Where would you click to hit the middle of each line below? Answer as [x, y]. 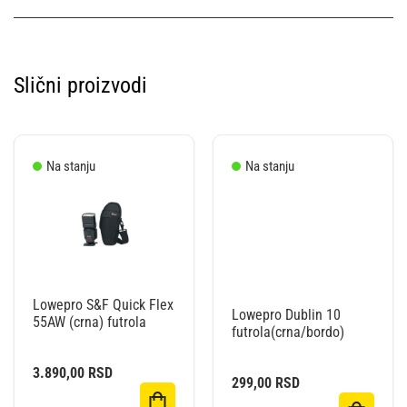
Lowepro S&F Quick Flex [103, 304]
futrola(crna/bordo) [288, 333]
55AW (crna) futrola [89, 322]
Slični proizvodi [80, 85]
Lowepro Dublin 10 [286, 315]
